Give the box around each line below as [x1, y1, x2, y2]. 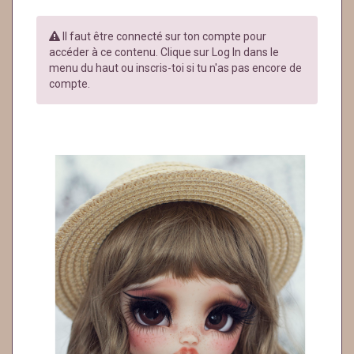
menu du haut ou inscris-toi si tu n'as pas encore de [49, 62, 302, 74]
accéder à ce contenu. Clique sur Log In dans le [49, 46, 279, 58]
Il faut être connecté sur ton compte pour [60, 30, 266, 43]
